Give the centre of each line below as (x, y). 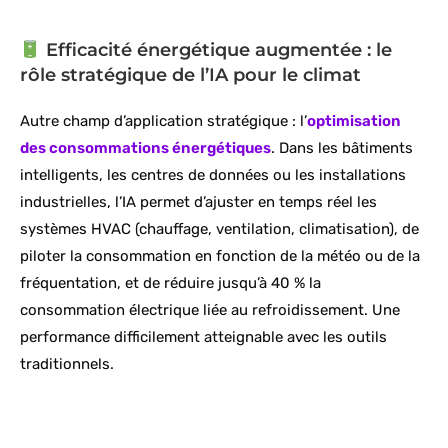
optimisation (354, 121)
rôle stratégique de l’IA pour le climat (190, 75)
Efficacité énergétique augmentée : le (216, 50)
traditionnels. (67, 364)
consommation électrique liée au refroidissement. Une (210, 310)
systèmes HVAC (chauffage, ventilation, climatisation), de (219, 229)
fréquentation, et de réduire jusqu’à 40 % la (170, 283)
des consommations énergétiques (145, 148)
